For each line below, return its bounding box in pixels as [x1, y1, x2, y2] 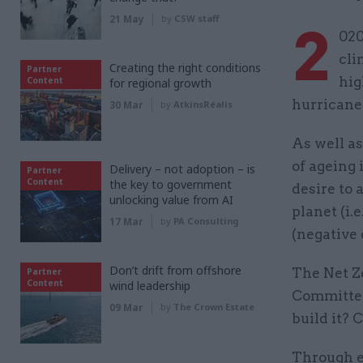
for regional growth [109, 75, 211, 91]
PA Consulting [173, 215, 238, 227]
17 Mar [109, 215, 143, 228]
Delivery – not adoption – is [109, 161, 255, 177]
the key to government [109, 177, 232, 192]
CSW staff [174, 12, 219, 24]
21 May [109, 12, 144, 26]
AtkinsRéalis [173, 98, 233, 110]
